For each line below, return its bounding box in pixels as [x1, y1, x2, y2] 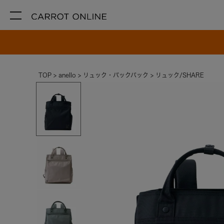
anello [58, 72, 76, 78]
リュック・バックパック [83, 72, 148, 78]
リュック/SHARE [155, 72, 204, 78]
